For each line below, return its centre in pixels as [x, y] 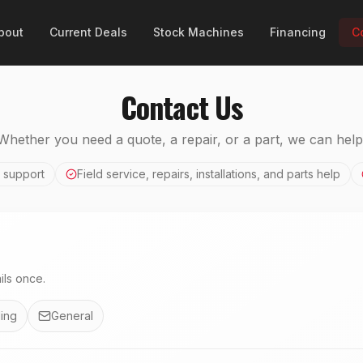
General [72, 316]
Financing [298, 32]
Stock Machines [199, 32]
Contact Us [181, 107]
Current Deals [89, 32]
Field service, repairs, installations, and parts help [208, 174]
